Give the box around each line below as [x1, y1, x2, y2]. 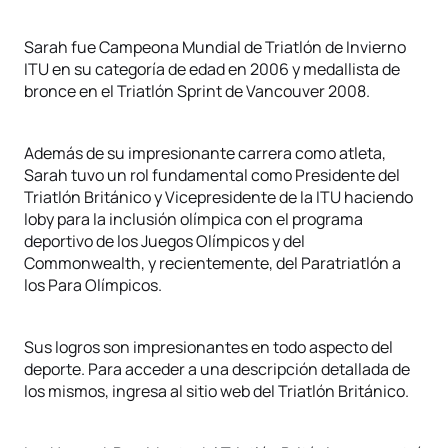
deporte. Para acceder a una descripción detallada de [24, 358, 410, 380]
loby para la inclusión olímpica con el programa [24, 208, 363, 230]
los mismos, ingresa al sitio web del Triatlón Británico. [24, 380, 409, 402]
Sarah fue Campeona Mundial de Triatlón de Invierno [24, 36, 406, 58]
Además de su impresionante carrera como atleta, [24, 142, 386, 164]
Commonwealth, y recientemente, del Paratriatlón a [24, 252, 401, 274]
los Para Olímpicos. [24, 274, 162, 296]
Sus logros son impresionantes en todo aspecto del [24, 336, 393, 358]
